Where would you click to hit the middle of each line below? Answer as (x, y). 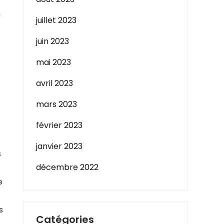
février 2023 (59, 125)
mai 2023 (53, 62)
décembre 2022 (67, 167)
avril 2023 (54, 83)
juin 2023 (52, 41)
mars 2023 (56, 104)
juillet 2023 (56, 20)
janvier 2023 (59, 146)
